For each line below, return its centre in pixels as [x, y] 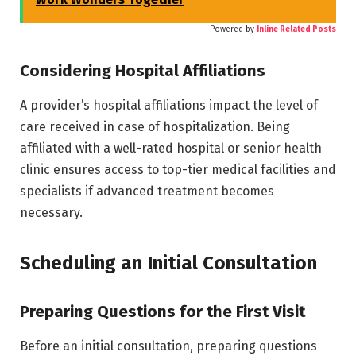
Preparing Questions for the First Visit [163, 312]
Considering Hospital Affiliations [143, 70]
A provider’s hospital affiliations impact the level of [169, 105]
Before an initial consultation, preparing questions [168, 346]
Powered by [232, 29]
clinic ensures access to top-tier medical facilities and [178, 169]
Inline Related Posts [296, 29]
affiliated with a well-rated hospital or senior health [171, 148]
